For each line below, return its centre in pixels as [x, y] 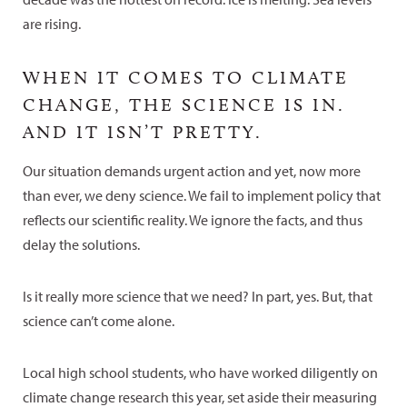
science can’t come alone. [99, 320]
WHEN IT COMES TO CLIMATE [186, 77]
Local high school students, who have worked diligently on [200, 372]
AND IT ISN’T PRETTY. [143, 131]
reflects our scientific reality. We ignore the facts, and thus [193, 219]
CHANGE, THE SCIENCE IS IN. [184, 104]
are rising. [52, 23]
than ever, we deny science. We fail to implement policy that [202, 195]
